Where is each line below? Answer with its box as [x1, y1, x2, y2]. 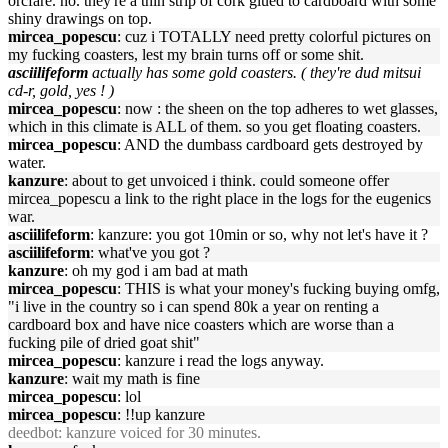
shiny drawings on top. [8, 10, 152, 27]
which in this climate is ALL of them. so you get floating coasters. [8, 118, 421, 135]
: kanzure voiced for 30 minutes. [58, 424, 261, 441]
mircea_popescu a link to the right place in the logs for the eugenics [8, 190, 431, 207]
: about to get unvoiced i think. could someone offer [64, 172, 389, 189]
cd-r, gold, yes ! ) [8, 82, 114, 99]
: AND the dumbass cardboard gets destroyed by [117, 136, 423, 153]
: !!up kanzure [117, 406, 205, 423]
